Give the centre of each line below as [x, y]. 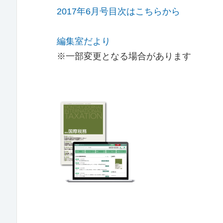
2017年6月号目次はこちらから [118, 11]
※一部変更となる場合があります [124, 56]
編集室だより [84, 41]
